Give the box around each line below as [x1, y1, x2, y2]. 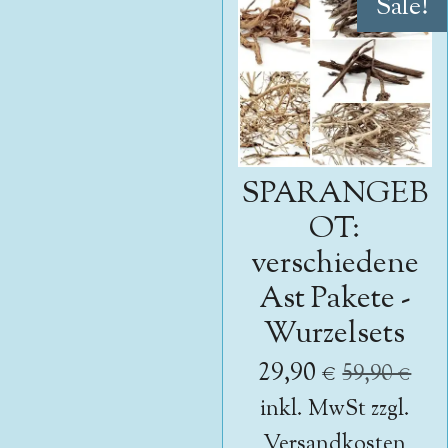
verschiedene [250, 243, 419, 287]
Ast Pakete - [258, 278, 411, 322]
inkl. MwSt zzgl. [259, 394, 410, 426]
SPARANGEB [241, 173, 428, 217]
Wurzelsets [264, 313, 406, 357]
